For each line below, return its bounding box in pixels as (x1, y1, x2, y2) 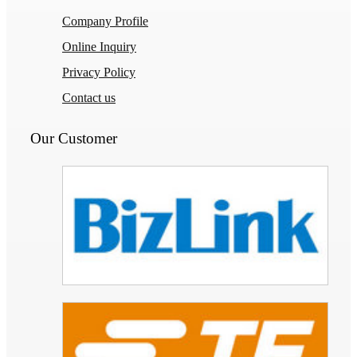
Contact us (62, 90, 116, 104)
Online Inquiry (62, 39, 136, 53)
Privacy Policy (62, 65, 135, 79)
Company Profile (62, 14, 148, 28)
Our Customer (30, 129, 117, 147)
